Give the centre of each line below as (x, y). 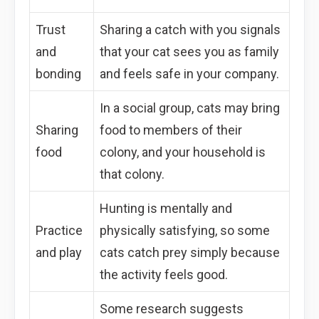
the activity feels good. (164, 274)
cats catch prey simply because (190, 252)
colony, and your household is (183, 152)
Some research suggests (172, 308)
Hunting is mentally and (166, 208)
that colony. (132, 174)
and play (59, 252)
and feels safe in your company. (189, 73)
